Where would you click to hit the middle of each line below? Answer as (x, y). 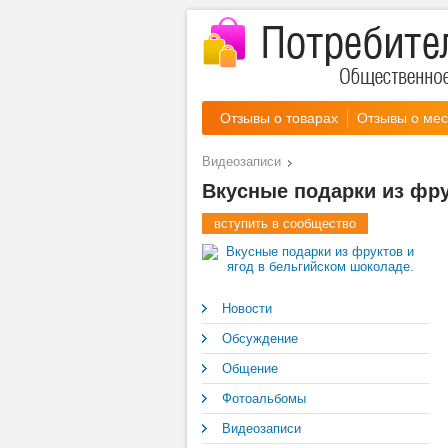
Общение (250, 368)
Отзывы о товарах (279, 118)
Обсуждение (260, 338)
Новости (247, 308)
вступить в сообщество (285, 223)
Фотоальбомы (264, 398)
